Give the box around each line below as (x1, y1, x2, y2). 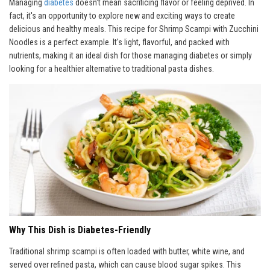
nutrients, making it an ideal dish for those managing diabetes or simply (9, 50, 252, 60)
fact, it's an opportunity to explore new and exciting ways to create (9, 10, 235, 20)
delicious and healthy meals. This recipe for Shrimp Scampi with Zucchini (9, 24, 259, 34)
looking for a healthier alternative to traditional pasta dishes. (9, 63, 214, 74)
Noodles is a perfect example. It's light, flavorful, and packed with (9, 37, 230, 47)
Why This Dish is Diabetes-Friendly (9, 224, 151, 236)
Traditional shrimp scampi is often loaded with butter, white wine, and (9, 246, 245, 257)
